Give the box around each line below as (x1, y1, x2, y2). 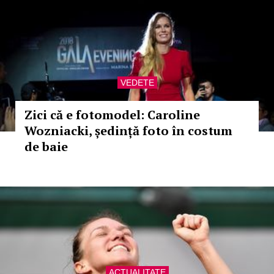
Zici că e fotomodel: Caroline (24, 106, 200, 123)
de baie (24, 138, 68, 155)
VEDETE (120, 78, 154, 87)
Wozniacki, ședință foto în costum (24, 122, 232, 139)
